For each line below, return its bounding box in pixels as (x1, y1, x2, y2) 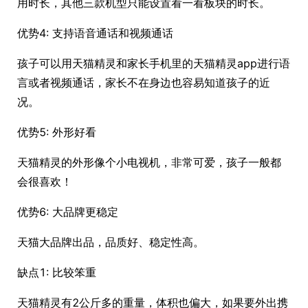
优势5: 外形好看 (17, 125, 96, 139)
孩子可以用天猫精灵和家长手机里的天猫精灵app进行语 (17, 56, 290, 70)
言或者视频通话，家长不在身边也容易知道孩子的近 (17, 76, 270, 89)
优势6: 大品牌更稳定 (17, 205, 118, 219)
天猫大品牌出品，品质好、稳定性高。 (17, 235, 204, 249)
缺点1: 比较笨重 (17, 265, 96, 279)
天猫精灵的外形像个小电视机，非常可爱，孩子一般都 (17, 155, 281, 169)
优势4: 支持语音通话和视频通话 (17, 26, 173, 40)
